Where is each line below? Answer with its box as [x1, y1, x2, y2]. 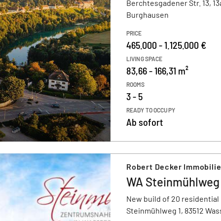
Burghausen [126, 10, 169, 19]
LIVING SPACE [126, 55, 163, 62]
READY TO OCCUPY [126, 107, 175, 113]
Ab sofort [126, 116, 163, 128]
